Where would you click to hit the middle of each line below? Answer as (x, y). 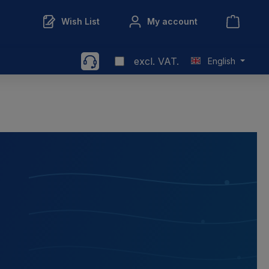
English (222, 61)
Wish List (80, 21)
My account (172, 21)
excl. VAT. (157, 61)
